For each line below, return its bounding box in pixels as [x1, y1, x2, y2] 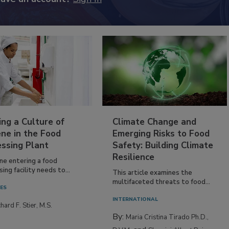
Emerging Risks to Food [112, 127, 210, 140]
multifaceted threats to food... [112, 177, 211, 187]
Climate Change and [112, 116, 197, 128]
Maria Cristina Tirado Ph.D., [126, 212, 209, 222]
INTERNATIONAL [112, 195, 158, 203]
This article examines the [112, 168, 193, 177]
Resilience [112, 151, 155, 163]
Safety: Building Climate [112, 139, 214, 151]
